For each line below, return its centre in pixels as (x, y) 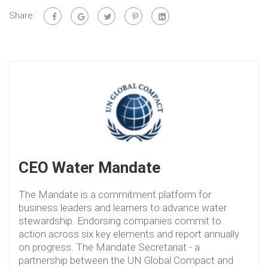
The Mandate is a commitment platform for (115, 194)
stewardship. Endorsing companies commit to (120, 220)
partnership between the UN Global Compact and (126, 260)
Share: (22, 15)
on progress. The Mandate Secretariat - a (109, 247)
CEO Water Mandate (89, 167)
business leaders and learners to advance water (123, 207)
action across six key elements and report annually (129, 234)
